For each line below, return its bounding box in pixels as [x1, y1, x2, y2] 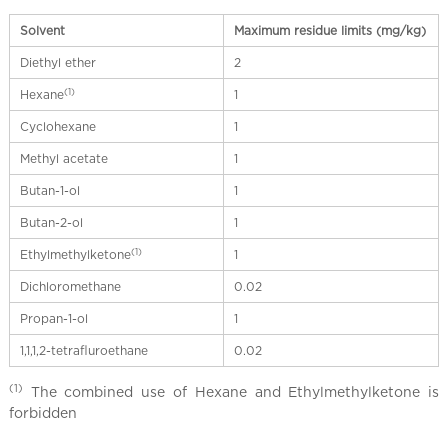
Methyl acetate [19, 151, 108, 167]
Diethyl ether [19, 55, 96, 71]
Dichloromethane [19, 279, 121, 295]
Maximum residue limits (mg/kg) [233, 23, 426, 39]
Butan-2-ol [19, 215, 83, 231]
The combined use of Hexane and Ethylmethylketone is [22, 384, 440, 401]
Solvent [19, 23, 65, 39]
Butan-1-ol [19, 183, 80, 199]
